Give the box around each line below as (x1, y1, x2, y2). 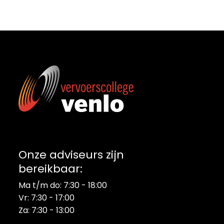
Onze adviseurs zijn (18, 146, 124, 162)
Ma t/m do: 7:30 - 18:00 (18, 179, 107, 191)
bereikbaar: (18, 160, 82, 176)
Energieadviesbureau (18, 126, 101, 138)
